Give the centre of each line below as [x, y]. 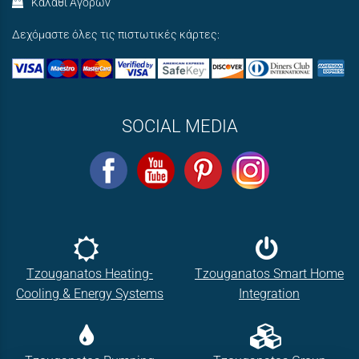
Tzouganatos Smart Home [269, 274]
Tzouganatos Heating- [90, 274]
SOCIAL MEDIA [179, 125]
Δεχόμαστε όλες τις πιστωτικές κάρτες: [116, 35]
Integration [269, 294]
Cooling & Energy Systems [90, 294]
